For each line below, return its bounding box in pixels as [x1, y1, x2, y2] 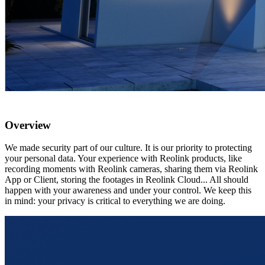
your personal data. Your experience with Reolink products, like [5, 153, 242, 164]
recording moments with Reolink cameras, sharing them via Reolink [5, 164, 258, 174]
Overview [5, 118, 51, 131]
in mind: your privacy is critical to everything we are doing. [5, 196, 225, 206]
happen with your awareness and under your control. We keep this [5, 185, 251, 196]
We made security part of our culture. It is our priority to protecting [5, 143, 252, 153]
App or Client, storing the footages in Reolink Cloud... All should [5, 174, 248, 185]
